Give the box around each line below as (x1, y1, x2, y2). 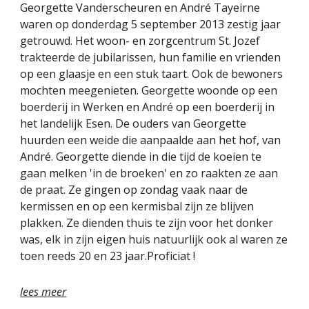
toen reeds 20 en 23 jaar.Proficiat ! (20, 248, 196, 263)
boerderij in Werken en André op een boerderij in (20, 99, 275, 114)
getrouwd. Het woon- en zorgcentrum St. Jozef (20, 32, 261, 48)
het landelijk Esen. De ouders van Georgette (20, 115, 247, 131)
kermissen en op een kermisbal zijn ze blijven (20, 198, 255, 214)
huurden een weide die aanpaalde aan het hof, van (20, 132, 281, 148)
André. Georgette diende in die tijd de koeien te (20, 148, 262, 164)
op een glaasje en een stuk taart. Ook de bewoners (20, 66, 283, 81)
